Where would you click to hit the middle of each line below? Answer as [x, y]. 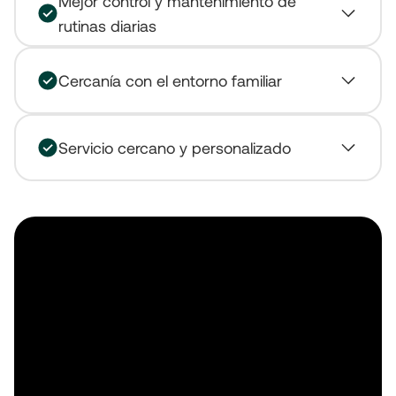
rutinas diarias [107, 26]
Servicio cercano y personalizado [175, 148]
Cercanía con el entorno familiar [170, 80]
